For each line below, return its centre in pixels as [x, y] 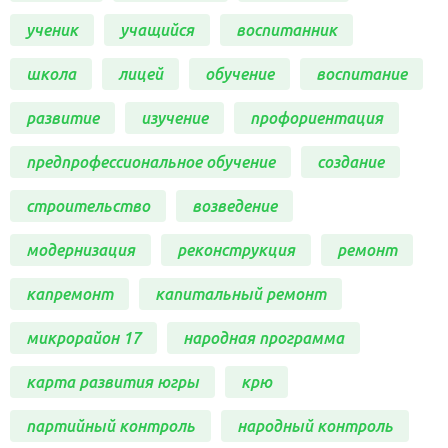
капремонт [69, 293]
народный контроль [315, 425]
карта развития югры [112, 381]
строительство [88, 205]
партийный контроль [110, 425]
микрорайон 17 [83, 337]
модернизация [80, 249]
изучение [174, 117]
